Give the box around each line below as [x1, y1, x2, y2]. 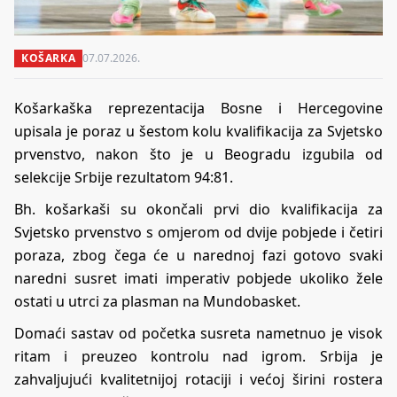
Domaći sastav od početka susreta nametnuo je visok [14, 323, 383, 343]
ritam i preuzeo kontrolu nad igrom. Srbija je [14, 346, 383, 366]
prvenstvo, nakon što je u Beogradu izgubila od [14, 144, 383, 164]
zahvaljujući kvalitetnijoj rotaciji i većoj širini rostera [14, 369, 383, 389]
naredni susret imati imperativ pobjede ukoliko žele [14, 268, 383, 288]
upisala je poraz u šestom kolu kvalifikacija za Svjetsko [14, 121, 383, 141]
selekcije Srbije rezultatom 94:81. [14, 167, 233, 187]
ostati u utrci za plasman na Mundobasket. [14, 291, 300, 311]
